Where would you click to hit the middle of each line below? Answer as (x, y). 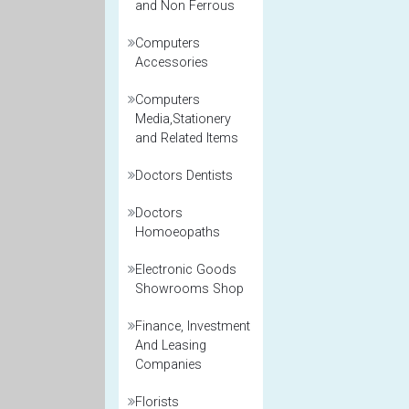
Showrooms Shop (189, 289)
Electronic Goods (186, 270)
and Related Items (187, 138)
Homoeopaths (178, 232)
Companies (168, 365)
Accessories (172, 63)
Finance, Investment (193, 326)
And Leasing (171, 346)
